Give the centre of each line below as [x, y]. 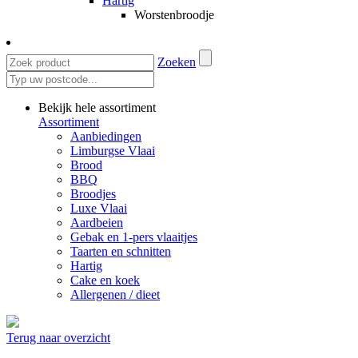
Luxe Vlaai [99, 208]
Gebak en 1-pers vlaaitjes [134, 237]
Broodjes [93, 193]
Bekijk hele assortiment [97, 107]
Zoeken [177, 62]
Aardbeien [97, 222]
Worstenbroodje [174, 14]
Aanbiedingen [106, 136]
